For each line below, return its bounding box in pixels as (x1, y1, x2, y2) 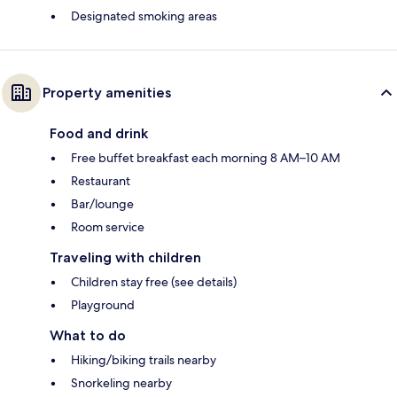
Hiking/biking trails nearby (71, 352, 216, 369)
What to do (50, 327, 126, 345)
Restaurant (71, 173, 130, 190)
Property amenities (43, 84, 171, 102)
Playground (71, 297, 135, 314)
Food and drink (50, 125, 148, 143)
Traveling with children (50, 249, 201, 267)
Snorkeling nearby (71, 375, 172, 392)
